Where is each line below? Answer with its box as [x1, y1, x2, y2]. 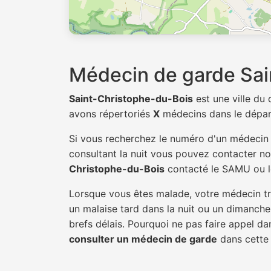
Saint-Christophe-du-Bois [69, 93, 193, 105]
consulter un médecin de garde [69, 233, 217, 245]
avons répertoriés [69, 108, 153, 120]
